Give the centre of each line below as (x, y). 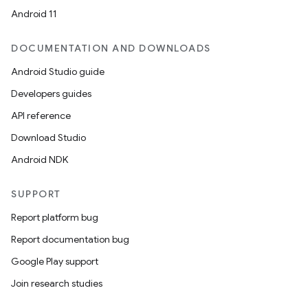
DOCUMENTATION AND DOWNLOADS (111, 48)
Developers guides (51, 93)
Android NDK (40, 159)
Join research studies (57, 283)
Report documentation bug (70, 239)
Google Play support (55, 261)
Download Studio (48, 137)
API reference (41, 115)
